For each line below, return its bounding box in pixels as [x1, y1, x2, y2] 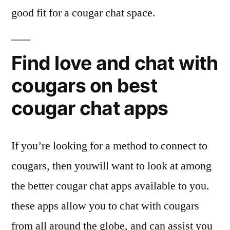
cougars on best [11, 74, 157, 98]
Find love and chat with [11, 51, 218, 75]
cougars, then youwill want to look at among [11, 159, 212, 174]
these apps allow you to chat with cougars [11, 199, 199, 214]
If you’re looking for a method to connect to [11, 139, 207, 154]
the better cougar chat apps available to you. [11, 179, 209, 194]
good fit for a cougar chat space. [11, 6, 156, 21]
